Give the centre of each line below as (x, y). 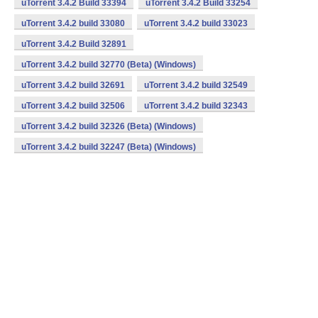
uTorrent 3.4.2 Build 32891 (74, 44)
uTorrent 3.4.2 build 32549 (196, 85)
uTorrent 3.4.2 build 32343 (196, 106)
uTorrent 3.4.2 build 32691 (73, 85)
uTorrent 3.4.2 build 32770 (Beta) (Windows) (109, 65)
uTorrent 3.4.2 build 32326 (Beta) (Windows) (109, 126)
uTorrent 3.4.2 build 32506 (73, 106)
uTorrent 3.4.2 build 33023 (196, 23)
